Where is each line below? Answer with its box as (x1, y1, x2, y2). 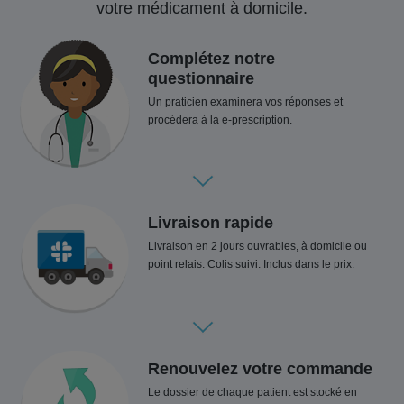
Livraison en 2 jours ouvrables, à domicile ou (148, 240, 368, 252)
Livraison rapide (148, 214, 274, 232)
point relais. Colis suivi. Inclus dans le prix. (148, 258, 355, 271)
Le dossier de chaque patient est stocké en (148, 386, 358, 399)
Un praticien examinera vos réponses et (148, 96, 344, 108)
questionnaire (148, 69, 255, 87)
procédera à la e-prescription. (148, 114, 293, 126)
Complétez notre (148, 50, 276, 68)
